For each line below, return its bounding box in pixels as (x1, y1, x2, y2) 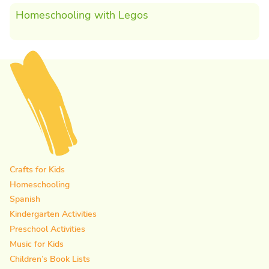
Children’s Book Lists (10, 253, 90, 265)
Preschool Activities (10, 223, 85, 235)
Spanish (10, 193, 40, 205)
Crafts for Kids (10, 163, 65, 175)
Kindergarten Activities (10, 208, 97, 220)
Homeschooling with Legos (16, 8, 148, 22)
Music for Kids (10, 238, 64, 250)
